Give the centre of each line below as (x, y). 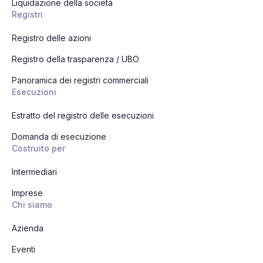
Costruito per (38, 148)
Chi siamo (32, 204)
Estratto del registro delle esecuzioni (83, 115)
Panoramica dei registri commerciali (80, 80)
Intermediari (34, 171)
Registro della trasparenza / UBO (75, 59)
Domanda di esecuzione (59, 136)
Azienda (28, 228)
